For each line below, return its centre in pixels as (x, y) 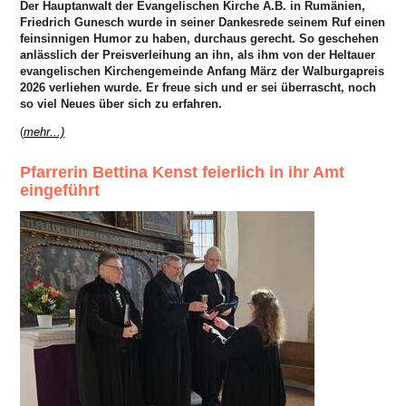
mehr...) (44, 132)
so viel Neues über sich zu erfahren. (121, 104)
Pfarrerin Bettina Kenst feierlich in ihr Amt (183, 173)
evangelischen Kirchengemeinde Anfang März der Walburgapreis (203, 72)
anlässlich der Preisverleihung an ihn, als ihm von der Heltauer (198, 55)
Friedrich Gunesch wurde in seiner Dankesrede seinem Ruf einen (203, 23)
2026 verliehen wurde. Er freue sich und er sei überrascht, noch (198, 88)
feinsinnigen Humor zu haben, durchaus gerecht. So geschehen (200, 39)
